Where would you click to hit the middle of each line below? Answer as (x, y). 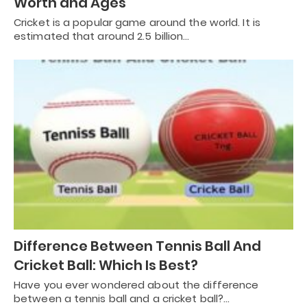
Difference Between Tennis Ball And (137, 246)
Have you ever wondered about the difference (136, 285)
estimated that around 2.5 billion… (102, 36)
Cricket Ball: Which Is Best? (106, 266)
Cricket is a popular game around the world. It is (137, 22)
